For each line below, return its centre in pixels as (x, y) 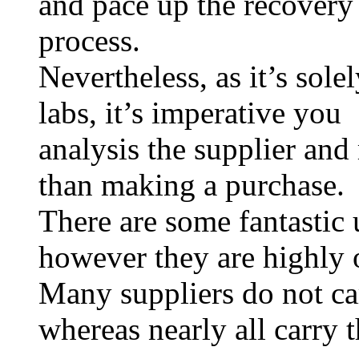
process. (89, 41)
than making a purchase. (192, 185)
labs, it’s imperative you (190, 113)
